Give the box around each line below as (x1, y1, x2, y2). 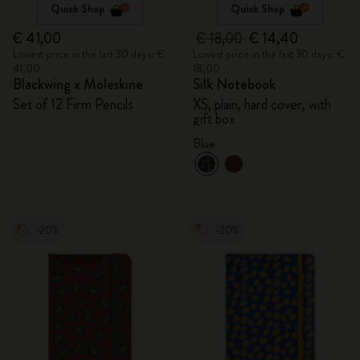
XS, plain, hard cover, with (193, 94, 331, 115)
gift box (193, 108, 235, 129)
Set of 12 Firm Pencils (13, 94, 133, 115)
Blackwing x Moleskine (13, 74, 143, 95)
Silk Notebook (193, 74, 276, 95)
